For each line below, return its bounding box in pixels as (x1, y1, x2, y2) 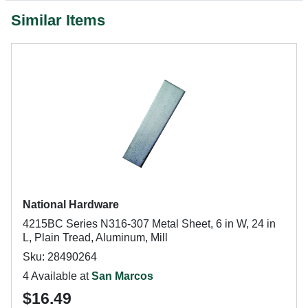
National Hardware (23, 199, 119, 210)
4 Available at (23, 270, 91, 282)
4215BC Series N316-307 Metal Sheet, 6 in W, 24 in (23, 218, 276, 230)
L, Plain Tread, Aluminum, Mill (23, 232, 168, 243)
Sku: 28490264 (23, 251, 97, 263)
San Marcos (91, 270, 153, 282)
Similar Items (11, 12, 105, 29)
